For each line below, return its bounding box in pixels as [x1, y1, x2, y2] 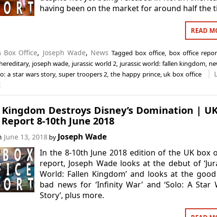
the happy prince [110, 70, 160, 78]
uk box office [163, 70, 201, 78]
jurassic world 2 [72, 59, 117, 68]
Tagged [111, 48, 136, 57]
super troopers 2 [58, 70, 108, 78]
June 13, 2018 [3, 132, 47, 141]
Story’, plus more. [40, 189, 105, 201]
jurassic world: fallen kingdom [119, 59, 206, 68]
